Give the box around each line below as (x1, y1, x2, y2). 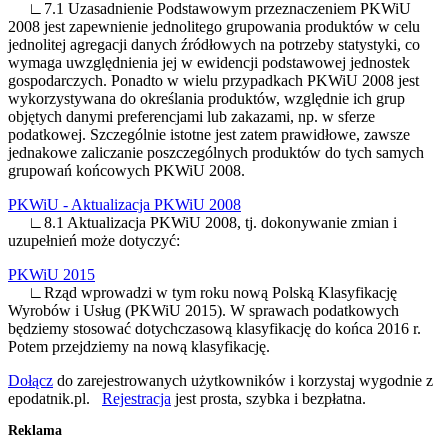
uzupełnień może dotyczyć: (8, 232, 180, 249)
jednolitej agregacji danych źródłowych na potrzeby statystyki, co (8, 36, 420, 53)
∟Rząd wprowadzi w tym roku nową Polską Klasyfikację (8, 284, 397, 301)
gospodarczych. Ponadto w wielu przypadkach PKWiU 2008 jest (8, 72, 419, 89)
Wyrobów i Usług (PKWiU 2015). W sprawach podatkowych (8, 302, 399, 319)
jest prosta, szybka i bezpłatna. (171, 390, 366, 407)
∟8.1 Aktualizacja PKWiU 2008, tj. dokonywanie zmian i (8, 214, 397, 231)
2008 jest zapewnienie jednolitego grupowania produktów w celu (8, 18, 420, 35)
